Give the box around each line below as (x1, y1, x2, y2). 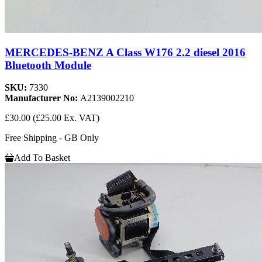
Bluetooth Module (5, 58, 91, 71)
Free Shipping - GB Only (5, 133, 99, 143)
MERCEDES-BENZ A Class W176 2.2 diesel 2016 (5, 46, 246, 58)
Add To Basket (14, 153, 70, 163)
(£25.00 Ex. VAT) (33, 113, 99, 123)
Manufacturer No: (5, 93, 80, 104)
